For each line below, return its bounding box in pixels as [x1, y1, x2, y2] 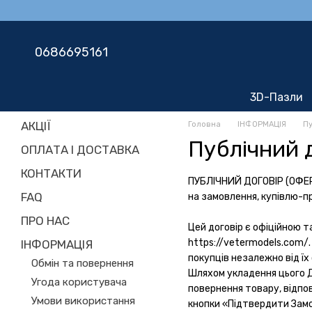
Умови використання [31, 295, 135, 307]
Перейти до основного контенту [11, 4, 164, 16]
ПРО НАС [21, 214, 70, 228]
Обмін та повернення [31, 257, 134, 270]
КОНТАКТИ [21, 166, 81, 180]
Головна [188, 120, 221, 129]
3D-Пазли [250, 91, 303, 104]
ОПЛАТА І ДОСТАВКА [21, 143, 139, 157]
